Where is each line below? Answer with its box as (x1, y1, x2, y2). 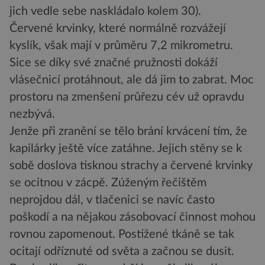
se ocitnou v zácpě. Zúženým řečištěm (9, 177, 206, 189)
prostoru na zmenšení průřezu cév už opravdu (9, 91, 244, 104)
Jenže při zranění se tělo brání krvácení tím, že (9, 125, 247, 138)
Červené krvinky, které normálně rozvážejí (9, 22, 226, 35)
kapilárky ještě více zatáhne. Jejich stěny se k (9, 143, 242, 155)
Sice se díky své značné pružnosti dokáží (9, 57, 218, 69)
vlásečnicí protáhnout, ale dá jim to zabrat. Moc (9, 74, 254, 86)
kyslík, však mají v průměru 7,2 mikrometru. (9, 40, 233, 52)
